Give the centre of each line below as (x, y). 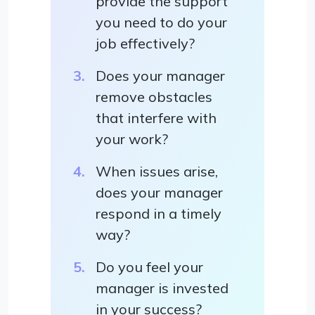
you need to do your (161, 22)
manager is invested (162, 288)
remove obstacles (154, 96)
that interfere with (156, 117)
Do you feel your (149, 266)
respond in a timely (159, 213)
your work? (132, 139)
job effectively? (145, 43)
